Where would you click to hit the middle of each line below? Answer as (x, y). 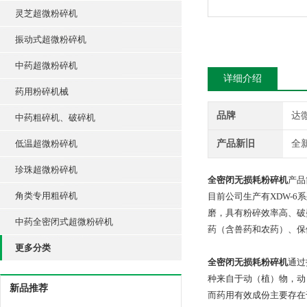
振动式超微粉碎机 (51, 39)
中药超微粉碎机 (46, 65)
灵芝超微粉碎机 (46, 13)
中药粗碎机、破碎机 (55, 118)
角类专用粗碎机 (46, 196)
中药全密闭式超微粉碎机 (64, 222)
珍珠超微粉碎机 (46, 170)
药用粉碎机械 (42, 91)
